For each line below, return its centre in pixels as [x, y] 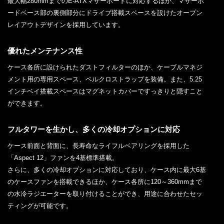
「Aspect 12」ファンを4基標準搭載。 [63, 157]
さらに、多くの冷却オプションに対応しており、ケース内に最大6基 [107, 169]
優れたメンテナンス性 [45, 50]
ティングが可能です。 [40, 205]
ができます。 [27, 103]
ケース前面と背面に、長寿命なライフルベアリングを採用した [98, 145]
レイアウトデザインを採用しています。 [66, 24]
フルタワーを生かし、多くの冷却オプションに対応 [94, 129]
